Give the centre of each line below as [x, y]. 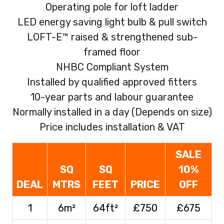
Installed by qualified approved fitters [112, 82]
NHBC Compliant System [112, 67]
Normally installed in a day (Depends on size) [112, 112]
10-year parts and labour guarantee [112, 97]
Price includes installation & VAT [112, 127]
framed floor [112, 52]
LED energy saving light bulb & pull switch [112, 22]
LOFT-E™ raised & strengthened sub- [112, 37]
